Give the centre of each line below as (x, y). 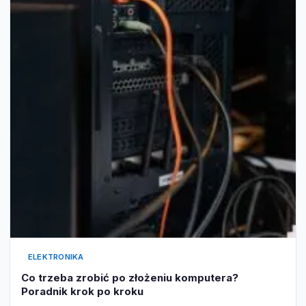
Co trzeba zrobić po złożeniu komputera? (130, 277)
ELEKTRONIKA (56, 256)
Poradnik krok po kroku (82, 291)
